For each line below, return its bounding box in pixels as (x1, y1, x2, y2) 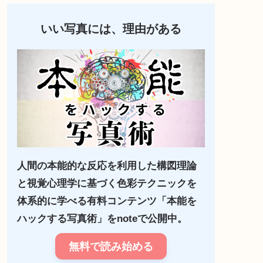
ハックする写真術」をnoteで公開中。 (16, 213, 187, 225)
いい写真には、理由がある (41, 22, 181, 35)
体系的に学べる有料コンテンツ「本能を (16, 195, 197, 207)
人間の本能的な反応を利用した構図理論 (16, 160, 197, 172)
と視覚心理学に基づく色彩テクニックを (16, 178, 197, 190)
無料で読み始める (69, 240, 153, 252)
